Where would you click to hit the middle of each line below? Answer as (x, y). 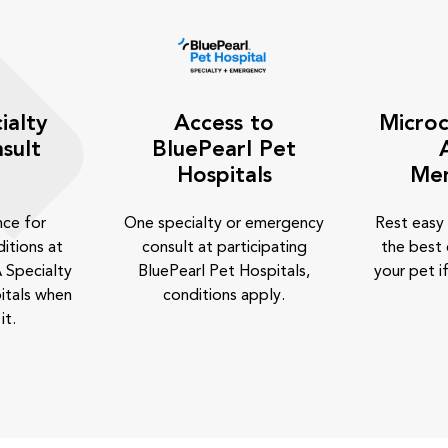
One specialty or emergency (224, 224)
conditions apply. (224, 296)
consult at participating (224, 248)
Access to (224, 124)
